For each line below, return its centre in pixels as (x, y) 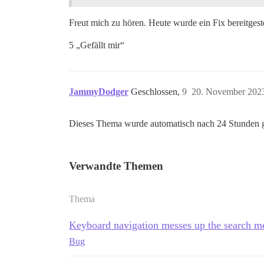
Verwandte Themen (116, 166)
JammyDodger (99, 91)
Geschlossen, (156, 91)
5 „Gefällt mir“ (97, 45)
